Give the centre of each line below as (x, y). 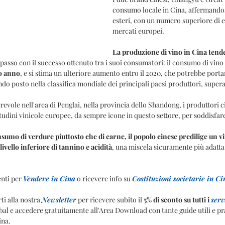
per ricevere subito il (110, 200)
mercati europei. (138, 31)
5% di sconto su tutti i (177, 200)
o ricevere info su (104, 179)
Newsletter (59, 200)
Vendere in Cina (49, 179)
